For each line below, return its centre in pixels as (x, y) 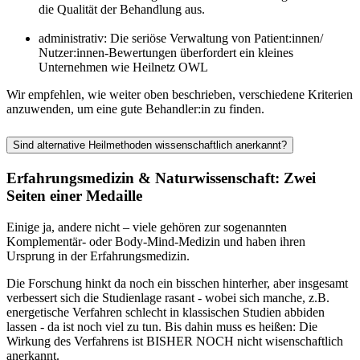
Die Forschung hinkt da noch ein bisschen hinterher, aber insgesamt (177, 284)
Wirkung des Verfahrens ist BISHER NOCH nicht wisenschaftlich (175, 342)
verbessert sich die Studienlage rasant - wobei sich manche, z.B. (168, 298)
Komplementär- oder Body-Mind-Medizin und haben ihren (156, 242)
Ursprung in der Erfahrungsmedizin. (98, 256)
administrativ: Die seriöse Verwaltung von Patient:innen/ (181, 38)
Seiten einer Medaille (74, 196)
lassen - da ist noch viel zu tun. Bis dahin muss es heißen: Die (162, 327)
